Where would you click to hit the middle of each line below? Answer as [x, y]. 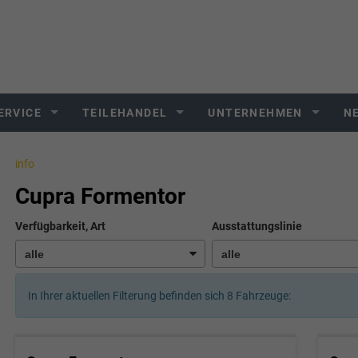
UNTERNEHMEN [255, 113]
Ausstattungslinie [257, 226]
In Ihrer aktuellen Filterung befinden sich [127, 296]
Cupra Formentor [100, 196]
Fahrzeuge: [262, 296]
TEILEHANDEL [125, 113]
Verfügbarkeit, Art [60, 226]
